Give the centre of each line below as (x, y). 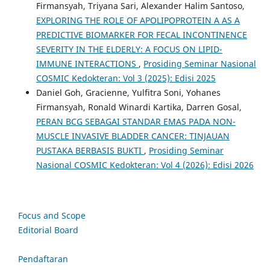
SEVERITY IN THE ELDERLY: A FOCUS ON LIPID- (129, 49)
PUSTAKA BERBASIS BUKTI (90, 151)
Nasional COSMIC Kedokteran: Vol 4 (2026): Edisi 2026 (145, 165)
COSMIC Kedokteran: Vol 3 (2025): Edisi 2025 (126, 78)
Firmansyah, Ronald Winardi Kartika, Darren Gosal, (139, 107)
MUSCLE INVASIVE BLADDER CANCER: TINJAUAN (133, 136)
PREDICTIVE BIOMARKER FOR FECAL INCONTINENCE (141, 35)
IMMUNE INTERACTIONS (87, 64)
